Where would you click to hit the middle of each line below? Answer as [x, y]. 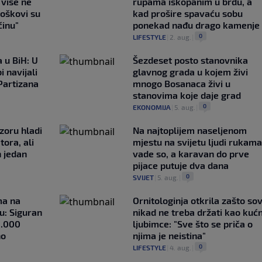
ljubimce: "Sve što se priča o [192, 223]
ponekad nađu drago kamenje [196, 25]
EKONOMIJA [151, 107]
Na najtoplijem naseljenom [189, 130]
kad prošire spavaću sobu [187, 13]
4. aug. [180, 247]
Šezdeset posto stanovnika [190, 60]
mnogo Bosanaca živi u [181, 83]
